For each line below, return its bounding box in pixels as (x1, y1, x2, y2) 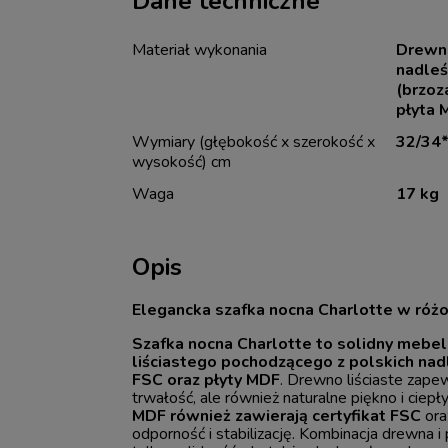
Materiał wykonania (132, 38, 268, 61)
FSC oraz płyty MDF (132, 368, 281, 391)
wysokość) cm (132, 150, 232, 173)
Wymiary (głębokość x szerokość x (132, 130, 376, 153)
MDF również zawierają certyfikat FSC (132, 404, 422, 427)
